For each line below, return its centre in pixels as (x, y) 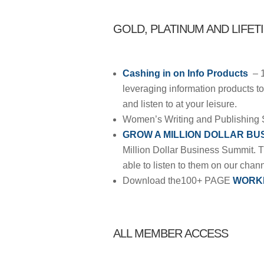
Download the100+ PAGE (178, 181)
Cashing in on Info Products (187, 73)
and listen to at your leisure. (180, 104)
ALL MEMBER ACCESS (171, 233)
